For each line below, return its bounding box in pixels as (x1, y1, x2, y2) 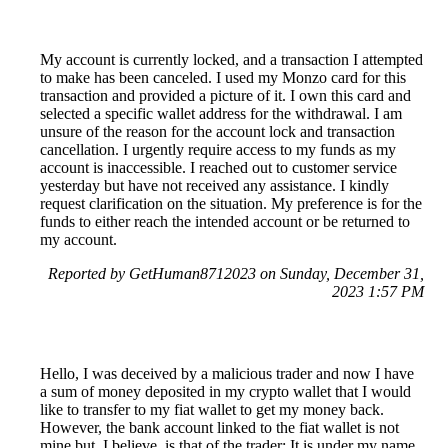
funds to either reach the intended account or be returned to (40, 213, 410, 231)
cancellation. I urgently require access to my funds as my (40, 141, 396, 159)
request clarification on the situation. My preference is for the (40, 195, 422, 213)
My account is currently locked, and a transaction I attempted (40, 51, 423, 69)
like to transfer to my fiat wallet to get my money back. (40, 401, 384, 419)
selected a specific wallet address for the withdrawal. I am (40, 105, 402, 123)
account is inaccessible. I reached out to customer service (40, 159, 397, 177)
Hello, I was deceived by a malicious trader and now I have (40, 365, 414, 383)
